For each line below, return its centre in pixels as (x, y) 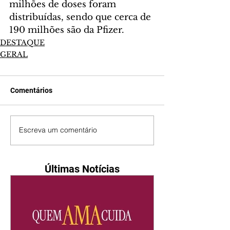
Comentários (31, 90)
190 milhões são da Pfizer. (67, 30)
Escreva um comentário (58, 130)
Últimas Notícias (82, 169)
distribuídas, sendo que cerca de (81, 17)
